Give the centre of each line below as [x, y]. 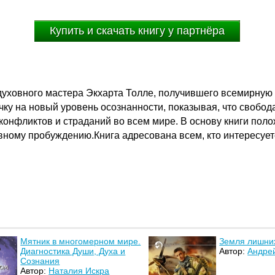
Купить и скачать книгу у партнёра [137, 31]
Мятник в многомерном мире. [81, 242]
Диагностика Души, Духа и [73, 251]
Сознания [40, 261]
